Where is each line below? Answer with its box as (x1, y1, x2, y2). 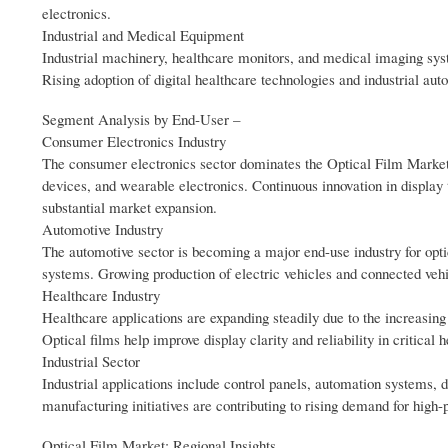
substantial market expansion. (42, 197, 217, 218)
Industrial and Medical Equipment (42, 25, 244, 46)
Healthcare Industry (42, 285, 160, 306)
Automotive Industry (42, 219, 163, 240)
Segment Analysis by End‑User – (42, 109, 240, 130)
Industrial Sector (42, 351, 140, 372)
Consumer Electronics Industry (42, 131, 226, 152)
